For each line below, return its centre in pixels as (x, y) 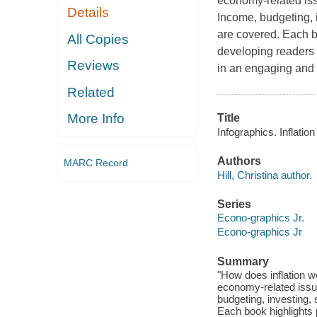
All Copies (98, 39)
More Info (96, 119)
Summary (243, 261)
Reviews (94, 66)
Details (88, 13)
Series (234, 204)
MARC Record (96, 162)
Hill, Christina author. (264, 175)
